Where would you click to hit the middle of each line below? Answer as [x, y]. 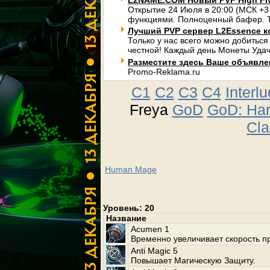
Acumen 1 [150, 229]
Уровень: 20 [129, 208]
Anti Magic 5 [154, 251]
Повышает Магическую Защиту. [193, 260]
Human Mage [131, 169]
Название [126, 218]
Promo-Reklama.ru [164, 72]
